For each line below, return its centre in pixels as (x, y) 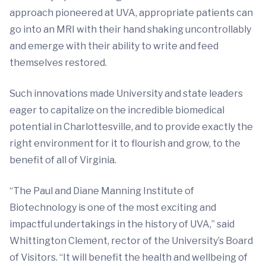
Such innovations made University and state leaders (126, 93)
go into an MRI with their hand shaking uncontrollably (130, 29)
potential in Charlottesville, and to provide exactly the (131, 126)
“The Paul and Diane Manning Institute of (102, 191)
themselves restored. (58, 62)
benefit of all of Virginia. (64, 160)
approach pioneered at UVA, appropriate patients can (131, 12)
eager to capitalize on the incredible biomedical (117, 110)
